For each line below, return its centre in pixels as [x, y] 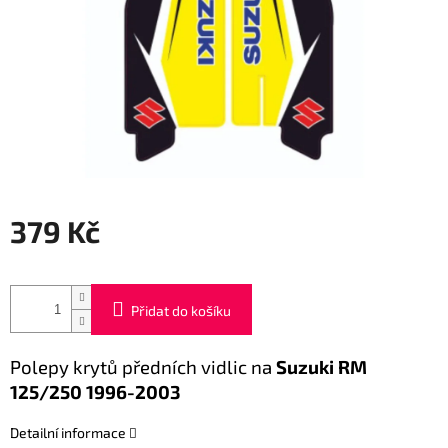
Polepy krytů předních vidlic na [143, 366]
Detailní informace [68, 432]
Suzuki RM [321, 366]
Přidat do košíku [181, 310]
